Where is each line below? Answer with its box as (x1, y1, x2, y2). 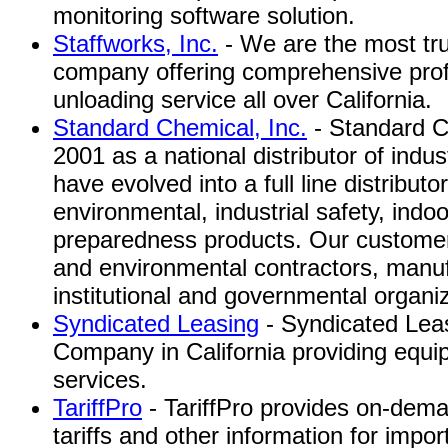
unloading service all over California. (53, 86, 432, 113)
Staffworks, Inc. (53, 30, 218, 57)
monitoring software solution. (53, 2, 355, 29)
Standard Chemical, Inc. (53, 114, 307, 141)
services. (53, 366, 147, 393)
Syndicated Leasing (53, 310, 259, 337)
